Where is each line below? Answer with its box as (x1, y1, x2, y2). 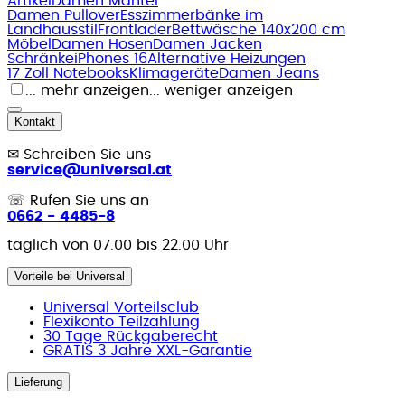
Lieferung (14, 375, 62, 390)
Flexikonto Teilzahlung (43, 315, 200, 330)
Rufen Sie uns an (30, 193, 149, 209)
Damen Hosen (52, 37, 153, 52)
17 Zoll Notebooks (7, 66, 129, 81)
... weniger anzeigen (149, 83, 293, 99)
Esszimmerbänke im (120, 8, 263, 24)
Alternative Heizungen (147, 52, 306, 67)
